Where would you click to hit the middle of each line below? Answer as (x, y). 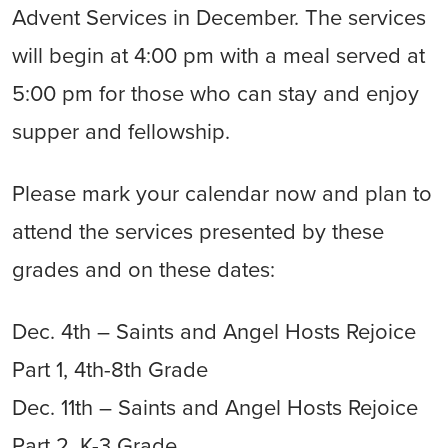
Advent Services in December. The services (219, 18)
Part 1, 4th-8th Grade (110, 370)
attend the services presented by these (198, 232)
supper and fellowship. (121, 132)
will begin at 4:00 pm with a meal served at (218, 56)
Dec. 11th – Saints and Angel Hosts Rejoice (215, 408)
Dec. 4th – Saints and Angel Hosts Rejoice (214, 332)
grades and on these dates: (143, 270)
